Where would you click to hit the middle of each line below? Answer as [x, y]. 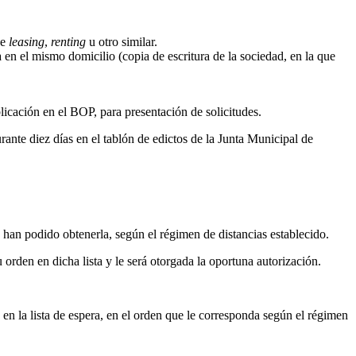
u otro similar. [122, 42]
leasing [27, 42]
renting [68, 42]
